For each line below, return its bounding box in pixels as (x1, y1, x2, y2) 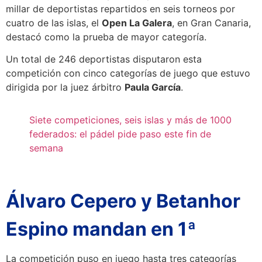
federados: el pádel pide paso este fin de (29, 128, 211, 140)
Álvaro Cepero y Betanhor (6, 189, 240, 212)
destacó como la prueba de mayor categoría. (6, 31, 209, 43)
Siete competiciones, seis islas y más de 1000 (29, 114, 232, 126)
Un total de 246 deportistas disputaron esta (6, 53, 202, 65)
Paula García (125, 81, 181, 94)
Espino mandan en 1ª (6, 217, 196, 240)
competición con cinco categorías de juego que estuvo (6, 67, 250, 80)
